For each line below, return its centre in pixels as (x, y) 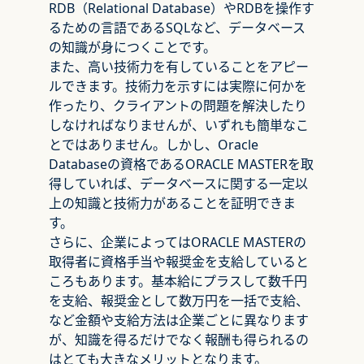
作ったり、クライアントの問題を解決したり (178, 106)
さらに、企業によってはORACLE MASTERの (178, 242)
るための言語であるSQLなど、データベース (177, 28)
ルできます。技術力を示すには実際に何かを (178, 86)
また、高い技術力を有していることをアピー (179, 67)
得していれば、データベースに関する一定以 (178, 184)
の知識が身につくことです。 (132, 47)
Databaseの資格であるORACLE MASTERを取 (181, 164)
